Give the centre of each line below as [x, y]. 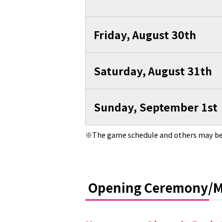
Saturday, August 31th [153, 71]
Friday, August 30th [145, 35]
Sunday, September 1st [155, 107]
